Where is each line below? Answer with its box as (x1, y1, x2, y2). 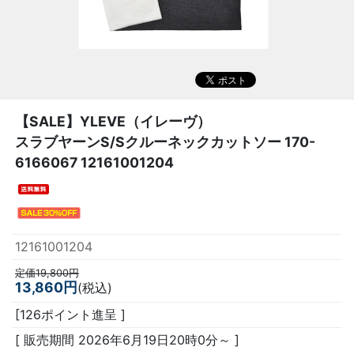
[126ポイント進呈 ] (15, 306, 126, 322)
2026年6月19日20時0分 (78, 331, 218, 348)
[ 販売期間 (15, 331, 78, 348)
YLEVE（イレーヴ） (80, 113, 211, 130)
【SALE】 (15, 113, 80, 130)
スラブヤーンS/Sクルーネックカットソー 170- (15, 134, 315, 151)
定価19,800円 (15, 266, 79, 279)
